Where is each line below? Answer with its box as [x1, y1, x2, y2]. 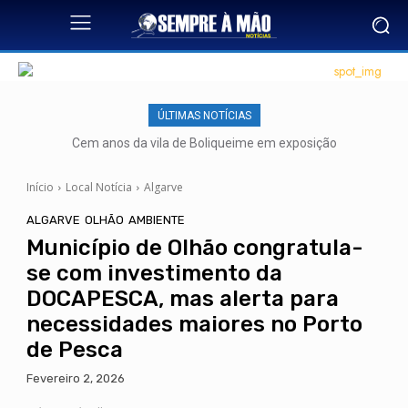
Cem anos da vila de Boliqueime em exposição [71, 136, 337, 150]
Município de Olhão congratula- [25, 235, 362, 260]
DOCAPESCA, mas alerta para [25, 286, 339, 311]
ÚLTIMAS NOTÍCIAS [157, 109, 251, 122]
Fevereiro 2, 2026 [25, 372, 125, 386]
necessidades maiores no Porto [25, 311, 362, 337]
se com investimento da [25, 260, 282, 286]
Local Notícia [65, 179, 132, 195]
